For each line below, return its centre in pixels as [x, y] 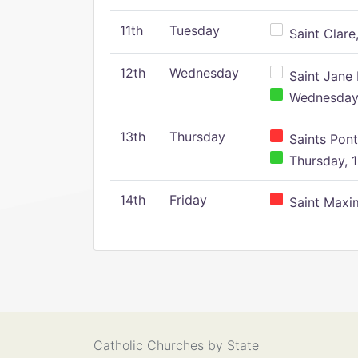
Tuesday [195, 30]
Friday [188, 200]
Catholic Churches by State [176, 345]
